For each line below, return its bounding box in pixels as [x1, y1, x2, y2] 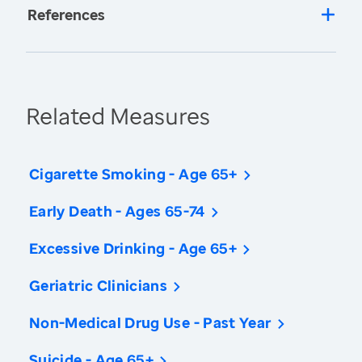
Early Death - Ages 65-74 [29, 201, 205, 221]
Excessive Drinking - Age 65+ [29, 238, 238, 259]
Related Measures [26, 100, 210, 132]
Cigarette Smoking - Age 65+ [29, 164, 238, 184]
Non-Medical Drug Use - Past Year [29, 313, 271, 333]
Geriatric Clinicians [29, 276, 168, 296]
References [27, 5, 105, 25]
